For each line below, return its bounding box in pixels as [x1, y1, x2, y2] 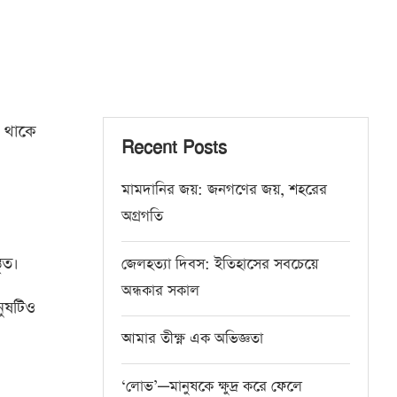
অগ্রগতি [121, 206, 163, 227]
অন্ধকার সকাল [121, 280, 199, 301]
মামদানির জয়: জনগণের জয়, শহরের [121, 179, 327, 200]
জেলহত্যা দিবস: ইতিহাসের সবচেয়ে [121, 253, 318, 275]
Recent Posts [121, 135, 227, 159]
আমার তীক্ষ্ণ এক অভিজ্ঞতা [121, 328, 263, 349]
